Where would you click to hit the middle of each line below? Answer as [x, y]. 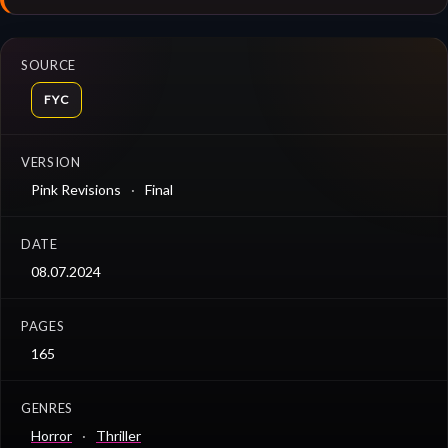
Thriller [118, 435]
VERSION [51, 161]
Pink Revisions [76, 189]
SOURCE [48, 64]
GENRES [47, 407]
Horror [51, 435]
